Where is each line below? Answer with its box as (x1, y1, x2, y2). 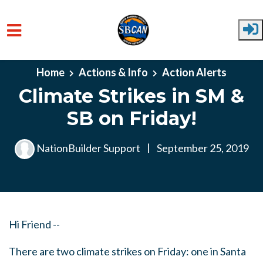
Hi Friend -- (9, 218, 60, 231)
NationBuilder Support (34, 141, 142, 154)
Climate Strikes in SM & (19, 84, 244, 107)
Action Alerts (162, 65, 227, 79)
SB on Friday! (66, 106, 197, 130)
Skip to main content (9, 55, 102, 68)
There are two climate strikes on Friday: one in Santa (9, 245, 246, 258)
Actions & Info (79, 65, 148, 79)
